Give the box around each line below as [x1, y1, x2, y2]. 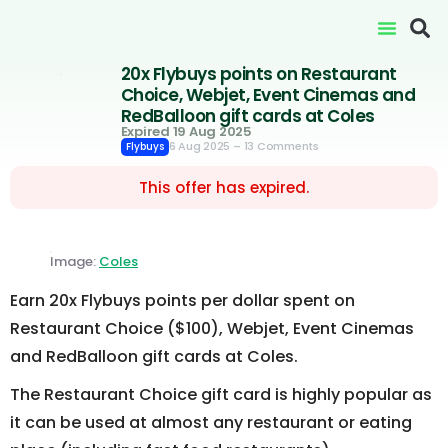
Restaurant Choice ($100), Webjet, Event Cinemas [10, 317, 414, 340]
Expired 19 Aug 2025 [120, 122, 252, 141]
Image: [50, 252, 99, 271]
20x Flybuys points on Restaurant [120, 62, 397, 86]
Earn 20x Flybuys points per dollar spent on [10, 289, 355, 312]
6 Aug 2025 [168, 138, 231, 154]
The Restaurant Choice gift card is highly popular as [10, 383, 432, 406]
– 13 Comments [233, 138, 319, 154]
